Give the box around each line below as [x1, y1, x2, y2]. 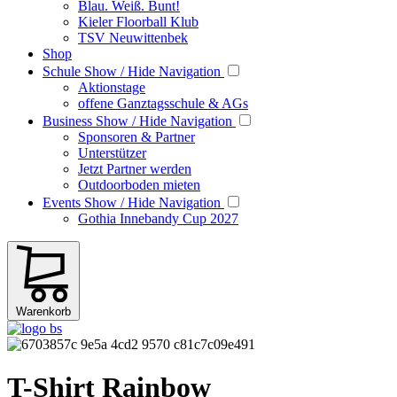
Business [43, 113, 96, 128]
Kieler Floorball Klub [78, 14, 198, 29]
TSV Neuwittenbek [78, 30, 188, 45]
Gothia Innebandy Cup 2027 [78, 211, 238, 226]
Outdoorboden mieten [78, 177, 200, 192]
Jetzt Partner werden [78, 161, 191, 176]
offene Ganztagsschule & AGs [78, 96, 248, 111]
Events [43, 195, 84, 210]
